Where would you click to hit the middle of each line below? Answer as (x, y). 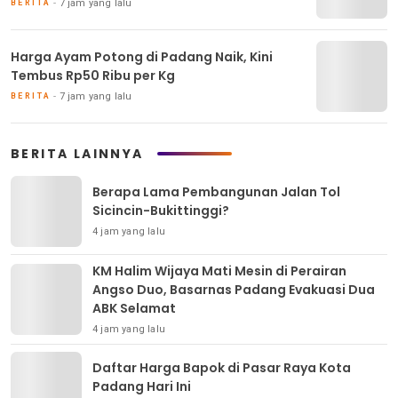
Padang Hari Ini (142, 387)
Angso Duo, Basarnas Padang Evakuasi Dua (234, 289)
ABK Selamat (134, 308)
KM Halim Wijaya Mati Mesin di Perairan (219, 271)
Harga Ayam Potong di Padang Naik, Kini (142, 57)
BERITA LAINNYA (77, 153)
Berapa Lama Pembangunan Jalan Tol (216, 192)
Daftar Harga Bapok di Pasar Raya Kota (222, 368)
